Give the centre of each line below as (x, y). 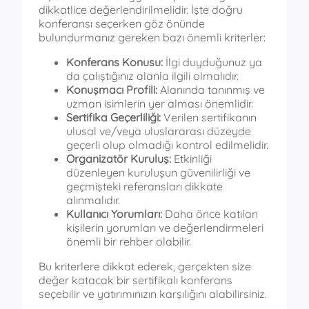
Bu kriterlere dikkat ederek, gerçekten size (145, 266)
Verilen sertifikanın (209, 117)
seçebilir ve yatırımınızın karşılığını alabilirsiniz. (153, 293)
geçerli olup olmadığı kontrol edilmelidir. (167, 144)
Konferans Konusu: (114, 62)
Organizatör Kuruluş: (119, 158)
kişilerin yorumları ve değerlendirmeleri (165, 227)
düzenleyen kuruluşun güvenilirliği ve (158, 172)
